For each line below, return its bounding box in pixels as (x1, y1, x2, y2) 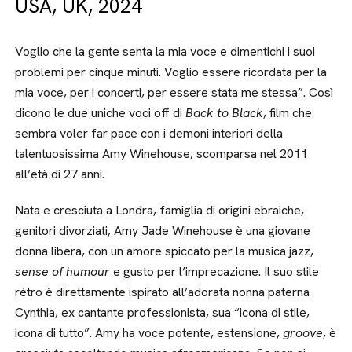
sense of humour (15, 263, 111, 280)
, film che (263, 104, 313, 121)
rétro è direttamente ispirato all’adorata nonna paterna (15, 284, 310, 300)
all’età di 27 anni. (15, 166, 105, 182)
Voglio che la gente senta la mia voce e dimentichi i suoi (15, 43, 316, 60)
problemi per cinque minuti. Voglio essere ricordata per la (15, 64, 328, 80)
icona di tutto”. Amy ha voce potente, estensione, (15, 324, 284, 341)
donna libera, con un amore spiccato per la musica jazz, (15, 243, 314, 259)
